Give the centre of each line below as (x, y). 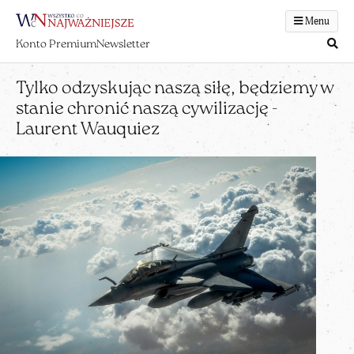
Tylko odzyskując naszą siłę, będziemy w (175, 89)
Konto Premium (56, 44)
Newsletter (123, 44)
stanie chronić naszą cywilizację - (147, 109)
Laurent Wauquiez (88, 130)
